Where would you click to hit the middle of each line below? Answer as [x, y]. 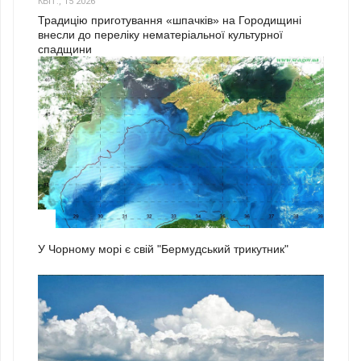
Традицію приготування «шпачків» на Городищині [170, 21]
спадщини [65, 50]
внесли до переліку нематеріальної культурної [160, 35]
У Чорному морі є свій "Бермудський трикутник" [163, 249]
